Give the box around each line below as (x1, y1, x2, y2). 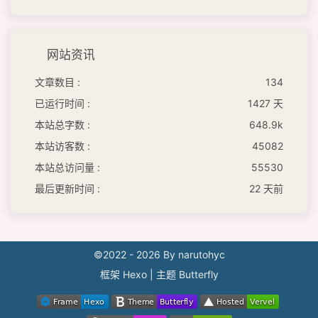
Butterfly (178, 268, 219, 280)
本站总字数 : (35, 118, 90, 131)
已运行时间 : (35, 97, 90, 109)
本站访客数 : (35, 139, 90, 152)
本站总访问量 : (35, 160, 100, 173)
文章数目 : (35, 75, 80, 88)
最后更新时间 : (35, 182, 100, 194)
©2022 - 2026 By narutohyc (93, 248, 225, 261)
